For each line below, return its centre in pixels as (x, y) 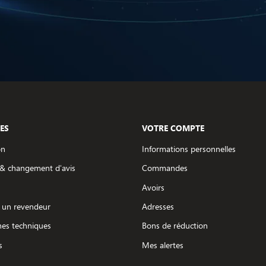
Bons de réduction (175, 226)
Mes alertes (163, 245)
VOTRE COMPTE (173, 128)
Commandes (165, 168)
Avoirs (153, 187)
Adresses (158, 206)
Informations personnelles (189, 148)
